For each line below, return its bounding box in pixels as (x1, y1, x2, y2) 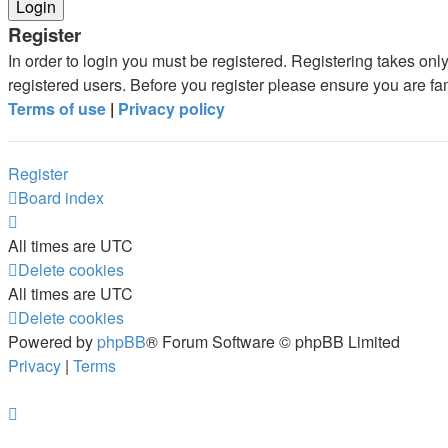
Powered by (8, 330, 97, 353)
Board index (18, 186, 104, 209)
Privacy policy (118, 97, 225, 120)
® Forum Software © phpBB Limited (146, 330, 400, 353)
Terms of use (8, 97, 106, 120)
